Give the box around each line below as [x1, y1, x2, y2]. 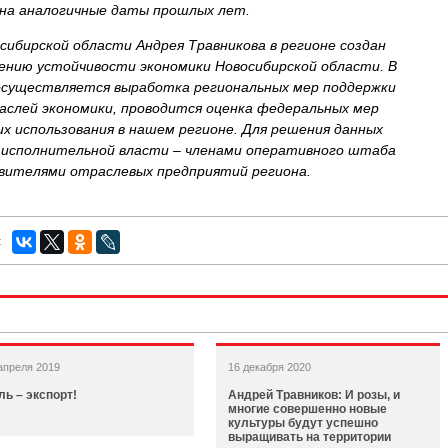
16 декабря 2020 [228, 361, 311, 373]
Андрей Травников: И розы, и [228, 388, 400, 402]
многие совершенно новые [228, 402, 387, 416]
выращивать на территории [228, 430, 391, 444]
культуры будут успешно [228, 416, 378, 430]
